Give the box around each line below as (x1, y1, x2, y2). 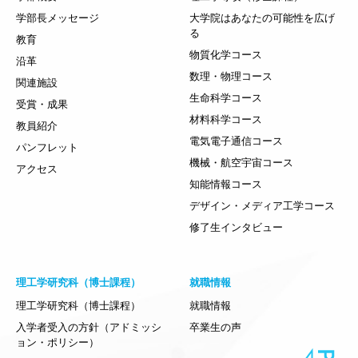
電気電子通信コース (189, 135, 283, 148)
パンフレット (16, 141, 78, 154)
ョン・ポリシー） (16, 336, 99, 349)
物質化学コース (189, 49, 262, 62)
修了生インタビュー (189, 221, 283, 234)
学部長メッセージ (16, 12, 99, 25)
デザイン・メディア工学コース (189, 200, 335, 213)
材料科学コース (189, 113, 262, 126)
